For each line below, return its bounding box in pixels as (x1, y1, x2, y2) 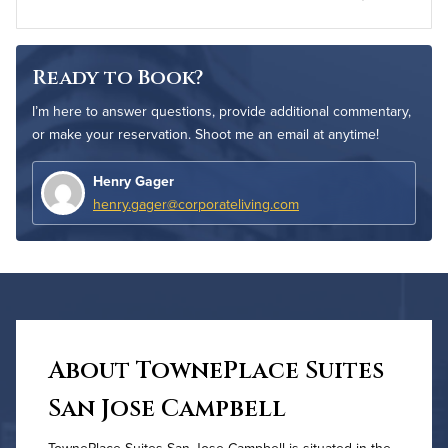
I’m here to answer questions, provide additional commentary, (32, 100, 411, 121)
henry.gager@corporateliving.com (93, 193, 299, 214)
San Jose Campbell (48, 393, 286, 426)
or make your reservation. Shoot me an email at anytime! (32, 123, 379, 144)
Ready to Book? (32, 63, 203, 91)
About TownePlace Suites (48, 355, 384, 388)
